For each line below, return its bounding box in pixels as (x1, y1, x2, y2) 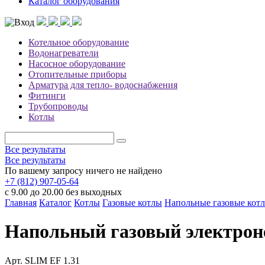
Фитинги (28, 91, 66, 101)
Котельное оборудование (28, 37, 129, 47)
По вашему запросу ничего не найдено (5, 166, 162, 176)
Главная (5, 198, 37, 208)
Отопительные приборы (28, 69, 127, 79)
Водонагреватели (28, 48, 99, 58)
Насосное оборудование (28, 59, 125, 69)
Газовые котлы (102, 198, 162, 208)
